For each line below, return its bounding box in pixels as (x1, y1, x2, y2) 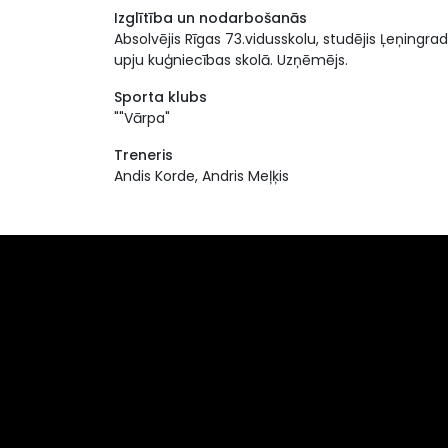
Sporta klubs (114, 87, 207, 107)
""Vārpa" (114, 108, 170, 128)
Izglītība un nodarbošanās (114, 8, 307, 28)
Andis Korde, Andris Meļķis (114, 166, 289, 186)
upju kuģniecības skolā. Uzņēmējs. (114, 50, 348, 70)
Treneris (114, 145, 173, 165)
